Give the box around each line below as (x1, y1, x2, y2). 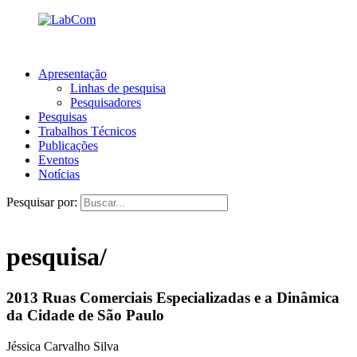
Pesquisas (38, 110, 87, 124)
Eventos (38, 153, 79, 167)
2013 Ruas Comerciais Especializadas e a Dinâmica (6, 288, 339, 306)
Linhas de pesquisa (70, 81, 166, 95)
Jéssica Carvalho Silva (6, 339, 119, 353)
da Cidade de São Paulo (6, 306, 164, 324)
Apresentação (38, 67, 107, 80)
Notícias (38, 167, 80, 181)
